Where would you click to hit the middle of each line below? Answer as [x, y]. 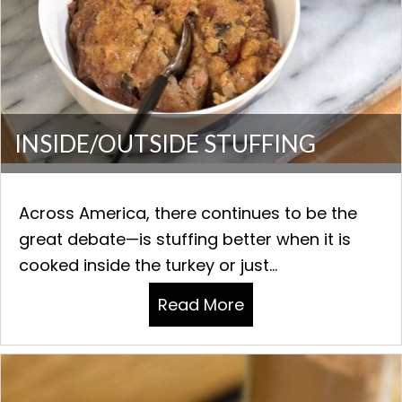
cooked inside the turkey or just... [148, 265]
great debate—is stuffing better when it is [185, 239]
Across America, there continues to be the [188, 213]
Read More [201, 304]
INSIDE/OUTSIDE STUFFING [165, 143]
